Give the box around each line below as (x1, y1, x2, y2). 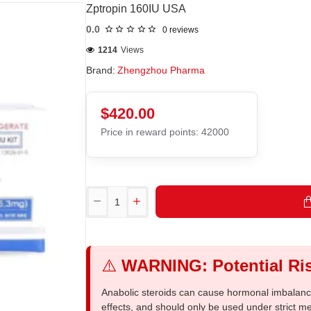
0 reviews (162, 25, 199, 35)
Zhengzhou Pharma (117, 65, 205, 76)
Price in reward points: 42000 (101, 126, 229, 137)
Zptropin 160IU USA (86, 3, 186, 15)
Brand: (86, 65, 115, 76)
